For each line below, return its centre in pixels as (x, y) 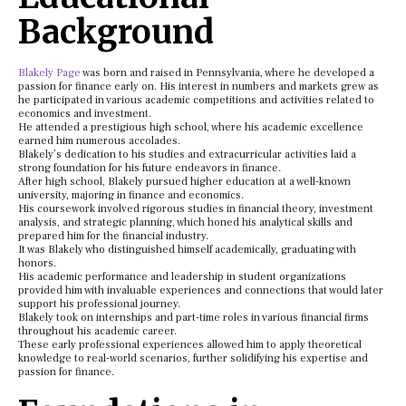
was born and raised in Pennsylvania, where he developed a (227, 72)
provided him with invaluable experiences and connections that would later (201, 290)
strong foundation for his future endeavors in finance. (150, 168)
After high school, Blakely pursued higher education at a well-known (184, 181)
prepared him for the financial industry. (113, 236)
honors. (37, 263)
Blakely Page (49, 72)
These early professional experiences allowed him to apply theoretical (190, 344)
